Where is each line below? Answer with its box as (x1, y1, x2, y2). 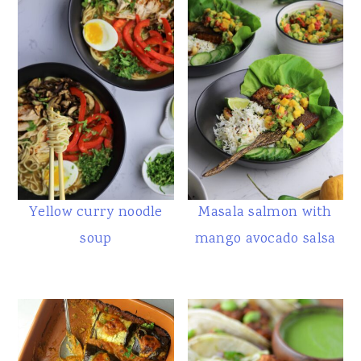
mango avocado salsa (194, 229, 336, 251)
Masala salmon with (198, 202, 332, 224)
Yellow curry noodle (29, 202, 163, 224)
